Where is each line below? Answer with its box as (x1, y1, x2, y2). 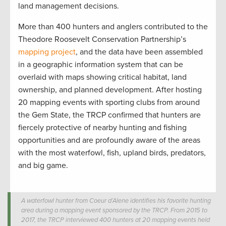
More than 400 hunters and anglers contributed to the (18, 22, 208, 32)
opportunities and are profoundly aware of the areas (18, 135, 200, 146)
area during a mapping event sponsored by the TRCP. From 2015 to (21, 206, 208, 215)
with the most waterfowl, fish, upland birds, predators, (18, 148, 206, 158)
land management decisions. (18, 1, 119, 12)
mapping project (18, 47, 76, 58)
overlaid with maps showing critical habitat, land (18, 72, 187, 83)
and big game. (18, 160, 68, 171)
